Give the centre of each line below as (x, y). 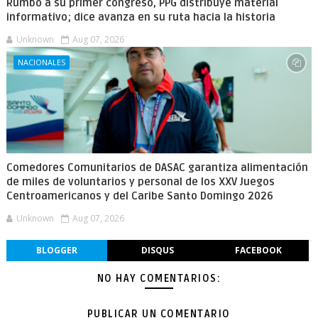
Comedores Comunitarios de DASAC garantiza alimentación (157, 168)
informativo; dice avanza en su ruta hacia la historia (141, 17)
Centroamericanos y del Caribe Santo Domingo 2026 (139, 196)
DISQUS (157, 250)
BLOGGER (56, 250)
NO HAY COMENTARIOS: (159, 279)
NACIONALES (41, 62)
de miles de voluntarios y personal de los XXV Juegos (140, 182)
